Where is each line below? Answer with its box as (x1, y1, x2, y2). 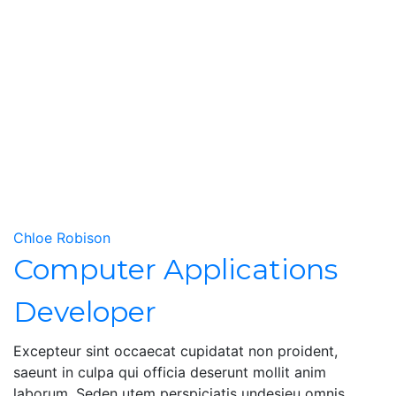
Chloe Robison (13, 229, 110, 247)
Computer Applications (13, 252, 338, 286)
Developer (13, 294, 156, 329)
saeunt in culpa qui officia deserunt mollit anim (13, 363, 326, 381)
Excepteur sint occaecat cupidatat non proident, (13, 342, 338, 360)
